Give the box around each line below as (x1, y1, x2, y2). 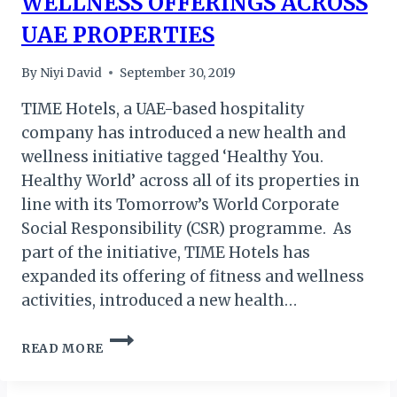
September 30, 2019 (120, 65, 237, 81)
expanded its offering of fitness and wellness (21, 266, 364, 286)
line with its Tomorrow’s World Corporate (21, 194, 339, 214)
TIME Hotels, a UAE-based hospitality (21, 98, 305, 119)
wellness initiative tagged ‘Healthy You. (21, 146, 323, 167)
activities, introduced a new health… (21, 290, 297, 310)
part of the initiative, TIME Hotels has (21, 242, 310, 262)
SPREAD (103, 365, 160, 381)
